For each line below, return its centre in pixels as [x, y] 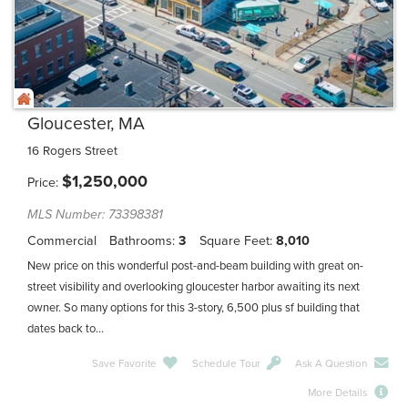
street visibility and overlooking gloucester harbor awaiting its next [194, 286]
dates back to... [66, 328]
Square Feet [234, 240]
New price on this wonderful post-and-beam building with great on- [195, 265]
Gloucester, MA [86, 123]
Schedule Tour [226, 363]
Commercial [62, 240]
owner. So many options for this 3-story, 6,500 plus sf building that [194, 307]
